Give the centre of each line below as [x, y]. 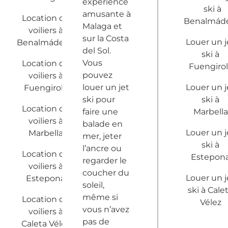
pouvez [97, 75]
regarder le [105, 160]
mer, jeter [102, 136]
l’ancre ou [102, 148]
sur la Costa [106, 38]
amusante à [107, 14]
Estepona [46, 179]
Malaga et [102, 26]
